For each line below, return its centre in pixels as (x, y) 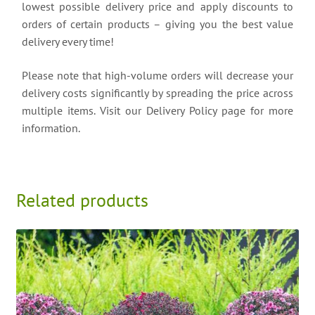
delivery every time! (67, 42)
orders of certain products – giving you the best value (157, 24)
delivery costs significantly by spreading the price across (157, 92)
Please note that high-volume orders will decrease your (157, 75)
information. (51, 128)
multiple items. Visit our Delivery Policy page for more (157, 110)
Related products (82, 200)
